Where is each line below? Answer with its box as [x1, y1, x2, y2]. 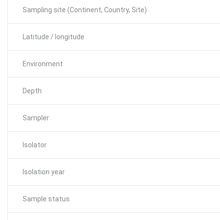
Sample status [23, 194, 70, 203]
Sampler [23, 113, 49, 122]
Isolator [23, 140, 47, 149]
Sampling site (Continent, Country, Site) [23, 5, 147, 14]
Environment [23, 59, 63, 68]
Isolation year [23, 167, 65, 176]
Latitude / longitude [23, 32, 84, 41]
